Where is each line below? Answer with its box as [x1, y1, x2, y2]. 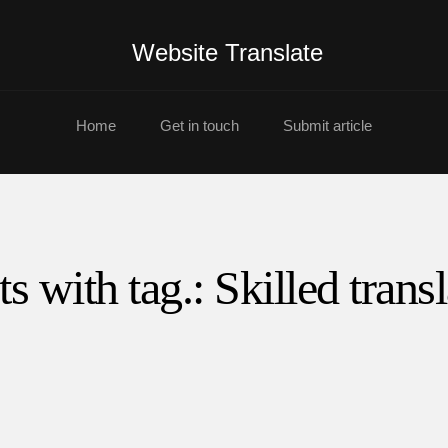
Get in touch [160, 117, 239, 134]
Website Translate [131, 39, 323, 66]
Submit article [283, 117, 372, 134]
